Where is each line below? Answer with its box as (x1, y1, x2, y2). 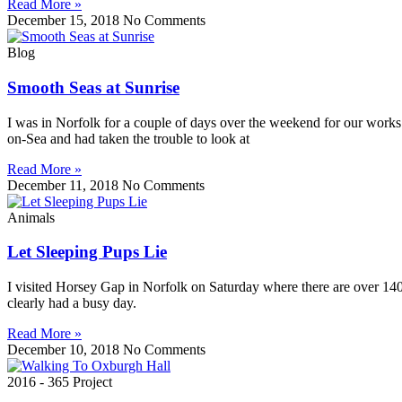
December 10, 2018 (7, 342, 123, 358)
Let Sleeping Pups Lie (7, 242, 167, 262)
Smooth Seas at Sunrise (7, 78, 179, 98)
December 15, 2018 (7, 13, 123, 29)
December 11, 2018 (7, 177, 122, 193)
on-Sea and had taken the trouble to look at (7, 130, 249, 146)
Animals (7, 209, 55, 225)
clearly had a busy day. (7, 295, 144, 311)
